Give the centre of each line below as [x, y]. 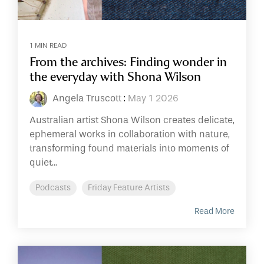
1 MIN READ [48, 45]
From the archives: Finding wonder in [128, 61]
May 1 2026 [153, 98]
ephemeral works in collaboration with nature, [130, 134]
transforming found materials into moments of [129, 148]
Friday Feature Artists [129, 188]
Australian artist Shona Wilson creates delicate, [132, 120]
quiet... [43, 162]
